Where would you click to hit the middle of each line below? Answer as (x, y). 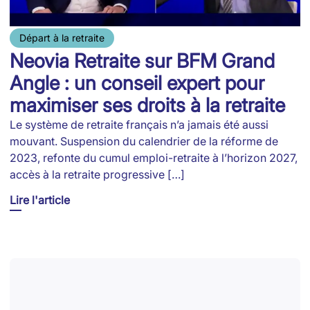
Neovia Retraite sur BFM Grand (142, 61)
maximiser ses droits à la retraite (147, 106)
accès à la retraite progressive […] (97, 175)
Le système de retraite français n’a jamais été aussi (139, 125)
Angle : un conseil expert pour (137, 83)
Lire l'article (40, 200)
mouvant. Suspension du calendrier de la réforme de (144, 142)
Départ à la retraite (62, 38)
